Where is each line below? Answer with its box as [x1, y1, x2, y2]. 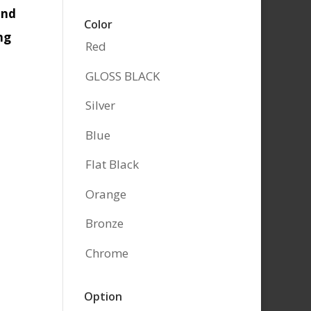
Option [83, 288, 122, 304]
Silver [85, 97, 115, 114]
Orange [85, 185, 126, 202]
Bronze [85, 215, 124, 232]
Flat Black [85, 156, 139, 173]
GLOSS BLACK [85, 67, 160, 84]
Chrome [85, 244, 128, 261]
